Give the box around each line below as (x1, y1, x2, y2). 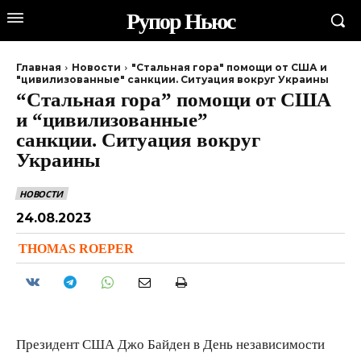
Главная (16, 61, 61, 73)
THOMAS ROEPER (19, 241, 134, 255)
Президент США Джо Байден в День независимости (16, 336, 325, 351)
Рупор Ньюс (127, 9, 234, 32)
